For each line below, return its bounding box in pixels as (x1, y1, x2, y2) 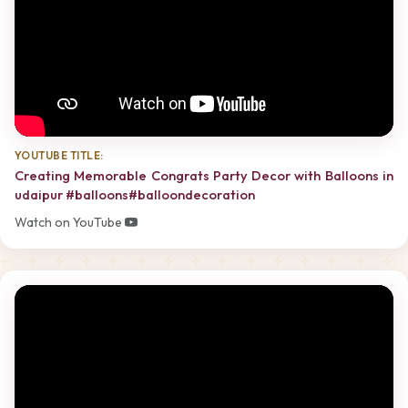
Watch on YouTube (15, 214, 125, 230)
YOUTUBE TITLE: (15, 148, 104, 163)
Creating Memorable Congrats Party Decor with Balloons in (15, 167, 393, 185)
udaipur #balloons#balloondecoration (15, 186, 255, 204)
